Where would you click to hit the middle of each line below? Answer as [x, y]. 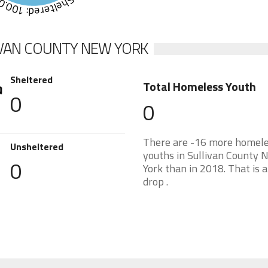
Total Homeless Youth [199, 86]
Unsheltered [37, 147]
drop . [155, 182]
